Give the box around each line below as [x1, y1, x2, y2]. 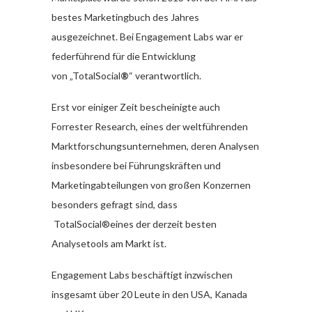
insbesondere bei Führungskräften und [52, 159, 221, 171]
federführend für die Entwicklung [52, 49, 196, 62]
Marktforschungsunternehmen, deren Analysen [52, 139, 259, 152]
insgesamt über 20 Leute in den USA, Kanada [52, 288, 247, 300]
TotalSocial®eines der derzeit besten [52, 217, 217, 230]
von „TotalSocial [52, 69, 120, 81]
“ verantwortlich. [129, 69, 201, 81]
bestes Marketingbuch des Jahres [52, 10, 199, 23]
